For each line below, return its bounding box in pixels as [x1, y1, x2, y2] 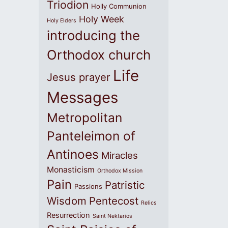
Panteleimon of [47, 128, 135, 144]
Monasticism [47, 165, 95, 175]
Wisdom [47, 194, 87, 207]
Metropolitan [47, 110, 122, 125]
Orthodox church [47, 47, 151, 63]
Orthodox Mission [97, 167, 142, 174]
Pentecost [89, 194, 138, 207]
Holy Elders [47, 17, 76, 24]
